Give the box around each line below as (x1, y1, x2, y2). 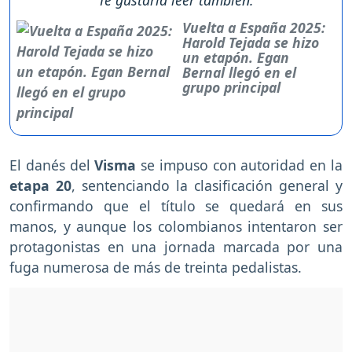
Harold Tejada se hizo (182, 33, 320, 53)
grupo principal (182, 78, 281, 97)
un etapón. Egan (182, 48, 290, 68)
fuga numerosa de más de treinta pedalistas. (9, 258, 302, 277)
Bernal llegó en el (182, 63, 297, 82)
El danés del (9, 156, 95, 175)
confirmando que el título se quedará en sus (9, 196, 343, 216)
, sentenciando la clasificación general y (71, 176, 343, 196)
